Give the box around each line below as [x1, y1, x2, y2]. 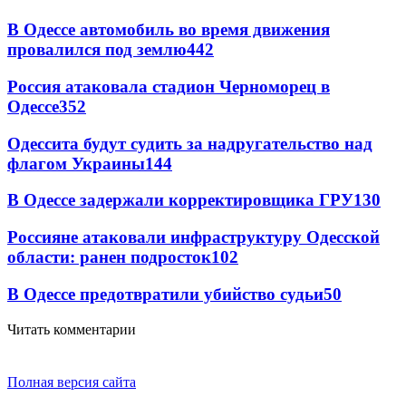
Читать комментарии [7, 321, 136, 337]
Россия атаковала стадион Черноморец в [7, 76, 330, 96]
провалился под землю [7, 40, 187, 60]
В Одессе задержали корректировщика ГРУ [7, 190, 353, 210]
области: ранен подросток [7, 247, 211, 267]
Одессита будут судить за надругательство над [7, 133, 372, 153]
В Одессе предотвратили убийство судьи [7, 284, 324, 304]
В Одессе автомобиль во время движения [7, 20, 330, 40]
